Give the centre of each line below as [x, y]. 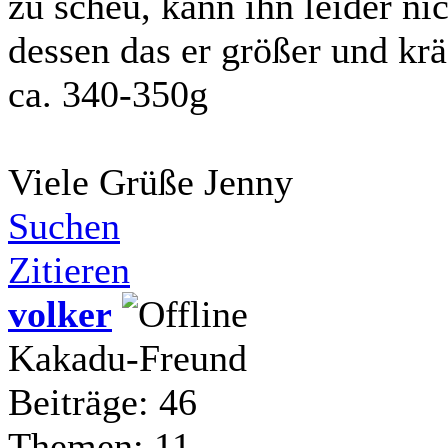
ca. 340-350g [108, 93]
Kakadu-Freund [127, 357]
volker [60, 313]
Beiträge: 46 [102, 401]
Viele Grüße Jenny [150, 181]
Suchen [64, 225]
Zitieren [69, 269]
